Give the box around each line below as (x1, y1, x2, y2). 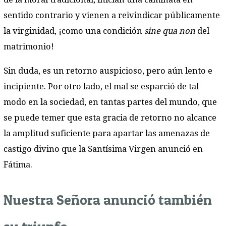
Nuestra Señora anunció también (4, 191, 212, 208)
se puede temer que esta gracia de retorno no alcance (4, 112, 216, 123)
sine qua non (144, 26, 195, 36)
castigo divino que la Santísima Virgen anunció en (4, 144, 203, 154)
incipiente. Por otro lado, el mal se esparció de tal (4, 81, 199, 91)
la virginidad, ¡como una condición (4, 26, 144, 36)
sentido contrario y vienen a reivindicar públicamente (4, 11, 220, 20)
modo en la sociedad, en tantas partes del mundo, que (4, 97, 217, 107)
